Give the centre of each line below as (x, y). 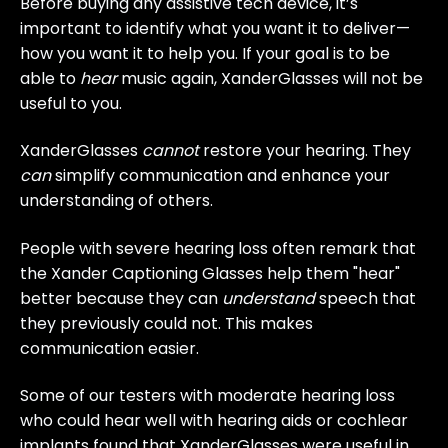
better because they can (121, 298)
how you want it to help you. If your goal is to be (205, 53)
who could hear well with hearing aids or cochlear (214, 421)
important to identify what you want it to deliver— (215, 28)
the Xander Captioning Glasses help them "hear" (210, 273)
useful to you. (73, 103)
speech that (365, 298)
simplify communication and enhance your (220, 176)
